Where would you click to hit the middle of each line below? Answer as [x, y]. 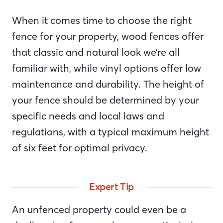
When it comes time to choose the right [102, 20]
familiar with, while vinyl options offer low [107, 68]
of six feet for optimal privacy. [81, 148]
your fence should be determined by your [106, 100]
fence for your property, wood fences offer [108, 36]
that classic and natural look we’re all [96, 52]
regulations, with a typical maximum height [111, 132]
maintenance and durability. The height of [108, 84]
